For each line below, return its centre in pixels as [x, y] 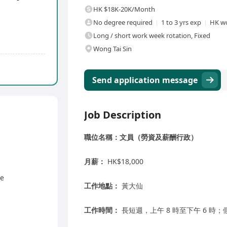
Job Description [123, 115]
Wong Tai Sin [112, 49]
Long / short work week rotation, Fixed [152, 36]
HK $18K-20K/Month [124, 9]
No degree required [123, 23]
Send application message [145, 80]
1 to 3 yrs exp [181, 23]
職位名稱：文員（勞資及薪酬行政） [141, 137]
